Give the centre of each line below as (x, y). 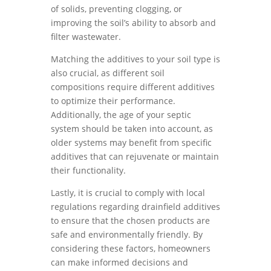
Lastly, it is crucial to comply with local (128, 193)
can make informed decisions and (119, 262)
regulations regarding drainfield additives (135, 207)
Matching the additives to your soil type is (135, 59)
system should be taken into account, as (132, 129)
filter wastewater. (86, 37)
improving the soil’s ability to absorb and (133, 23)
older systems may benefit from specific (131, 142)
